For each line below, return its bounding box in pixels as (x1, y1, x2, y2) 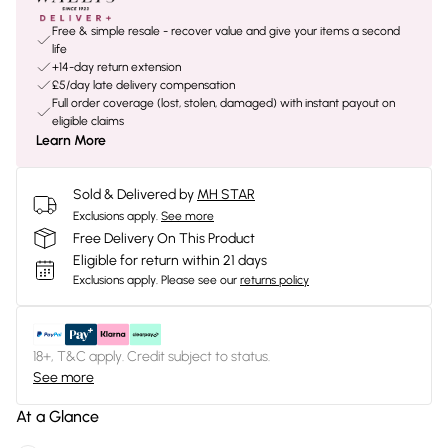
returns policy (240, 273, 309, 287)
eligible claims (52, 114, 124, 128)
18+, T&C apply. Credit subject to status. (33, 348, 270, 365)
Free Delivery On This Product (73, 229, 255, 247)
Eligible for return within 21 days (73, 252, 267, 269)
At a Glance (16, 407, 99, 426)
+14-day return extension (52, 60, 181, 74)
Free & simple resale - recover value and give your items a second (52, 24, 400, 38)
